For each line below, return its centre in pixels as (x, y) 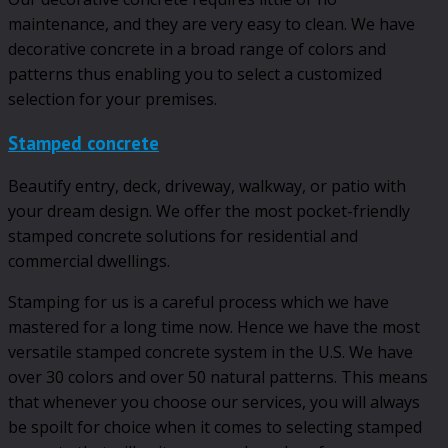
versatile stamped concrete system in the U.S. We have (210, 351)
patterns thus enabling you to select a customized (195, 74)
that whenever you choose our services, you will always (214, 401)
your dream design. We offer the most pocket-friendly (209, 210)
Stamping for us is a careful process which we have (198, 301)
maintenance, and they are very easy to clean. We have (211, 24)
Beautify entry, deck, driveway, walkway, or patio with (207, 185)
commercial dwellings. (89, 260)
